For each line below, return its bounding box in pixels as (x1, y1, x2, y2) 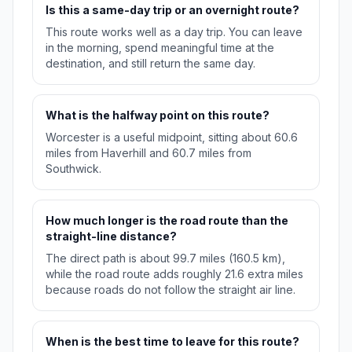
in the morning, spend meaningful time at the (46, 41, 274, 55)
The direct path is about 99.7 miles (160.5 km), (46, 251, 285, 266)
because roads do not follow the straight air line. (46, 283, 295, 297)
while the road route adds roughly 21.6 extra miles (46, 267, 303, 281)
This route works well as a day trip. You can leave (46, 25, 302, 39)
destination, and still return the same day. (46, 57, 255, 71)
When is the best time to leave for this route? (46, 335, 299, 349)
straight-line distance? (46, 229, 177, 244)
